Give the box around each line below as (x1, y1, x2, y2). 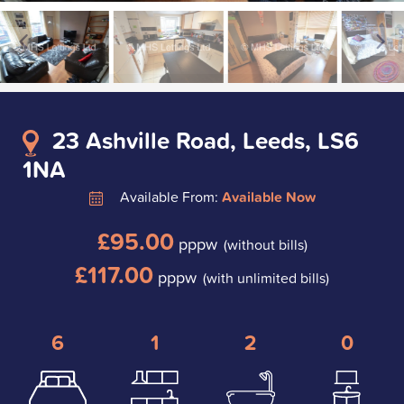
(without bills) (223, 233, 308, 255)
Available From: (115, 185, 222, 207)
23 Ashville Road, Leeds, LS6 (52, 122, 359, 158)
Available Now (221, 185, 316, 207)
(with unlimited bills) (203, 266, 329, 289)
